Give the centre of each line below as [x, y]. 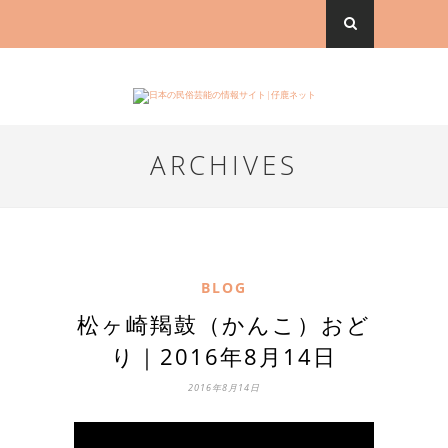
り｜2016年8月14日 [224, 356]
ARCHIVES [224, 165]
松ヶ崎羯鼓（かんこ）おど [224, 324]
